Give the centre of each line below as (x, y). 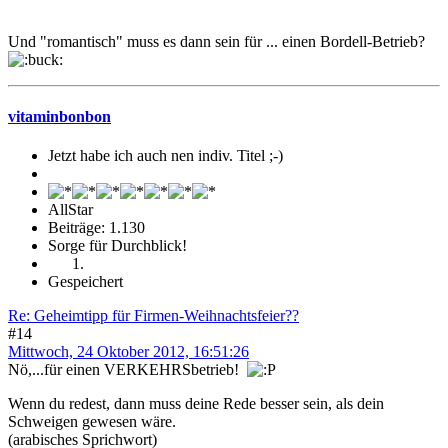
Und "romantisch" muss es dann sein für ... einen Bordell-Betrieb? (218, 41)
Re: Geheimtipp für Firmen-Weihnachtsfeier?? (153, 316)
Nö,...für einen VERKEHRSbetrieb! (127, 370)
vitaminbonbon (59, 117)
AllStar (70, 210)
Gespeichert (85, 282)
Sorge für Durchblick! (117, 246)
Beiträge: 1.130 (96, 228)
